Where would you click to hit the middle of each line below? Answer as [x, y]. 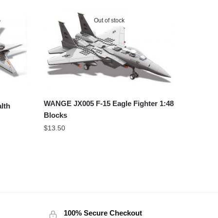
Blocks [55, 115]
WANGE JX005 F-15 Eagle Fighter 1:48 [109, 104]
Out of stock [109, 20]
